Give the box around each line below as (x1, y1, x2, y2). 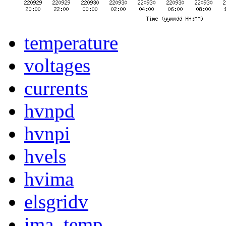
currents (24, 77, 88, 99)
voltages (24, 54, 90, 77)
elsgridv (24, 191, 88, 213)
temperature (24, 32, 118, 54)
